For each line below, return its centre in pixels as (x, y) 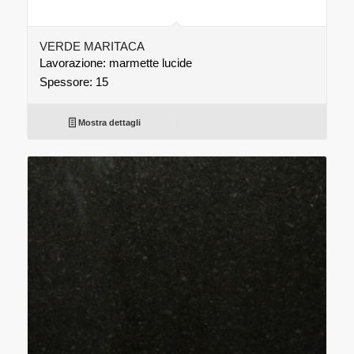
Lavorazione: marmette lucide (115, 63)
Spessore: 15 (73, 82)
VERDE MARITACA (92, 47)
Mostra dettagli (109, 123)
